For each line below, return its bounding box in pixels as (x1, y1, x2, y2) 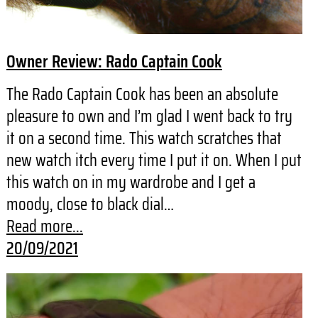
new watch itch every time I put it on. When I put (6, 146, 302, 174)
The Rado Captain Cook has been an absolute (6, 80, 278, 108)
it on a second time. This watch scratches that (6, 124, 282, 152)
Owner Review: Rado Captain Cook (6, 47, 222, 75)
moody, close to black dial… (6, 190, 174, 218)
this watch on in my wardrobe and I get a (6, 168, 256, 196)
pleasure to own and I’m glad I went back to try (6, 102, 292, 130)
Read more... (6, 212, 83, 240)
